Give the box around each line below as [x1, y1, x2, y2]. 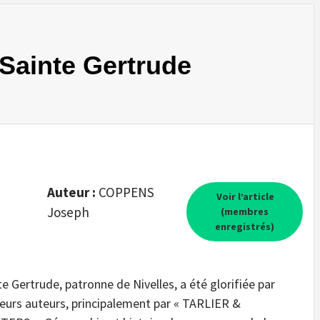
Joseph [46, 203, 89, 221]
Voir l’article [214, 189, 275, 203]
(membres [220, 204, 269, 218]
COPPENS [98, 183, 154, 201]
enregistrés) [214, 219, 274, 233]
